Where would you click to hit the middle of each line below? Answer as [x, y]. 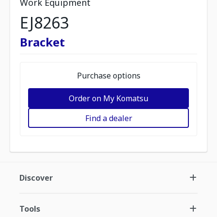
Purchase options [108, 76]
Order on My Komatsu [108, 98]
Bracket [42, 42]
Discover [36, 178]
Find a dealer [108, 118]
